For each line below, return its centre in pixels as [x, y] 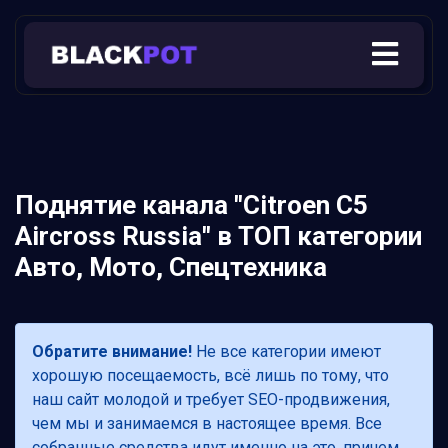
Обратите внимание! [112, 352]
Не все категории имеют [286, 352]
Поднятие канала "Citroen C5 [191, 205]
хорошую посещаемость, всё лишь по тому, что [210, 376]
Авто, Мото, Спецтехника [171, 267]
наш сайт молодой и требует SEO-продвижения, [211, 400]
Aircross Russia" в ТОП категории [218, 236]
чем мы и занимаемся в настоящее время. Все [207, 424]
